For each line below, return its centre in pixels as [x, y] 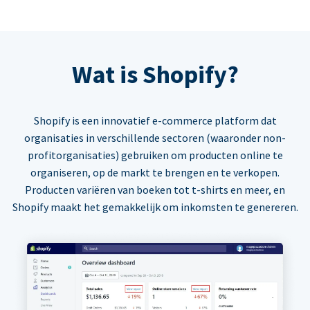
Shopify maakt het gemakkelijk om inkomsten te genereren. [155, 207]
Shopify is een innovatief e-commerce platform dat [155, 121]
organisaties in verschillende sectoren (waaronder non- [155, 138]
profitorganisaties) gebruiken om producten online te [155, 155]
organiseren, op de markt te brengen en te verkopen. [155, 173]
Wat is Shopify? [155, 75]
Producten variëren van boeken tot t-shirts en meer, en [155, 190]
